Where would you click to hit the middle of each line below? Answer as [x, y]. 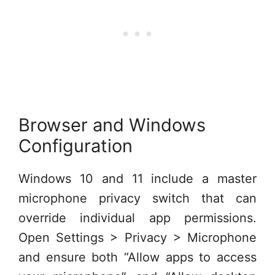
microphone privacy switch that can [137, 198]
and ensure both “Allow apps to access [137, 257]
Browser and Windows [112, 125]
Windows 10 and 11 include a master [137, 178]
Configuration [76, 145]
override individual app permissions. [137, 218]
